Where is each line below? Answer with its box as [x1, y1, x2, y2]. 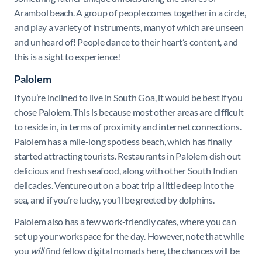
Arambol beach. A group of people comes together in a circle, [14, 6, 246, 18]
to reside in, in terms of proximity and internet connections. [14, 120, 242, 132]
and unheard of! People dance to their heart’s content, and [14, 36, 239, 47]
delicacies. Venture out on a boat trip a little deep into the [14, 179, 234, 191]
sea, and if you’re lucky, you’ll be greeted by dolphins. [14, 194, 216, 205]
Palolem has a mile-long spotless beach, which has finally [14, 135, 232, 147]
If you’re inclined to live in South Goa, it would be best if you [14, 91, 243, 103]
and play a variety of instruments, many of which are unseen [14, 21, 244, 33]
